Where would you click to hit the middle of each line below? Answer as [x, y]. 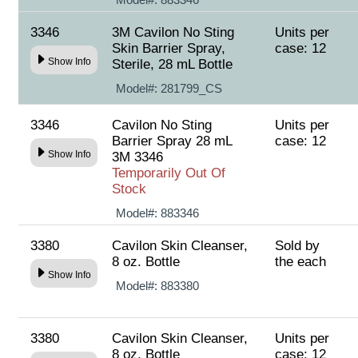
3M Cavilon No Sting [173, 32]
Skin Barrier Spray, [168, 48]
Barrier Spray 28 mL [171, 141]
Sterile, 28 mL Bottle [172, 64]
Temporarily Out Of [168, 173]
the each [301, 262]
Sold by [298, 246]
